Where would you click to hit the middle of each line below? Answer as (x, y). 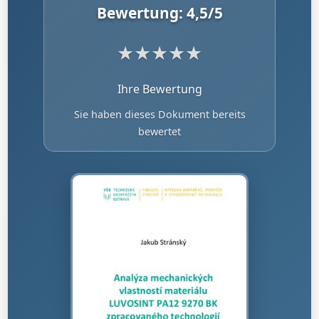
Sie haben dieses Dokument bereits (159, 114)
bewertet (159, 131)
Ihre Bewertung (159, 89)
